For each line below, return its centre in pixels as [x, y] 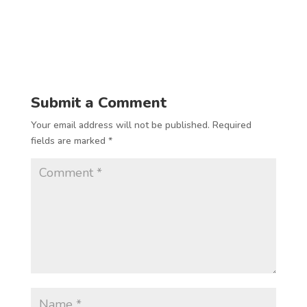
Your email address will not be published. [120, 125]
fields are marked [69, 140]
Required [232, 125]
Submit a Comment [98, 102]
